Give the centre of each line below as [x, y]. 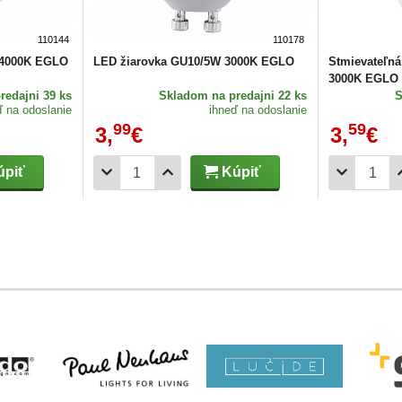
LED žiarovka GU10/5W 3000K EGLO [193, 61]
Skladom [184, 95]
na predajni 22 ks [260, 95]
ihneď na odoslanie [258, 109]
